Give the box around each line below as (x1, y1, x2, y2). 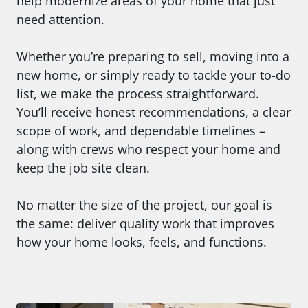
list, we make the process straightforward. (16, 85, 259, 102)
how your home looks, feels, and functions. (16, 233, 267, 250)
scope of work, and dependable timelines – (16, 122, 265, 139)
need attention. (16, 10, 104, 27)
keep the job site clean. (16, 159, 150, 176)
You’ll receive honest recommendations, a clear (16, 103, 291, 120)
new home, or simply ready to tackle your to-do (16, 66, 291, 83)
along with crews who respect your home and (16, 140, 280, 157)
